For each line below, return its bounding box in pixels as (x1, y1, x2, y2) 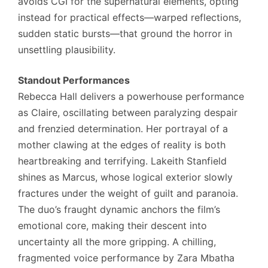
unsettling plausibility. (18, 43, 115, 56)
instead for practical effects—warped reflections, (18, 11, 241, 23)
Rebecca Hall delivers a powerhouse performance (18, 90, 244, 102)
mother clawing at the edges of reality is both (18, 138, 226, 151)
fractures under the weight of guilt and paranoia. (18, 187, 238, 199)
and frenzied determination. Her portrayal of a (18, 122, 228, 135)
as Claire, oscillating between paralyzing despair (18, 106, 237, 118)
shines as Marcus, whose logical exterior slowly (18, 170, 233, 183)
